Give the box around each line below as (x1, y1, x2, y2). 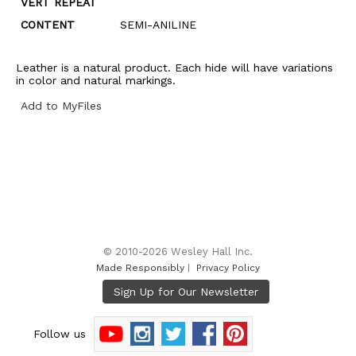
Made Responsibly (96, 262, 184, 273)
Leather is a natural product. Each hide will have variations (16, 61, 333, 74)
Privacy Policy (196, 262, 260, 273)
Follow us (33, 327, 94, 340)
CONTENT (21, 18, 75, 31)
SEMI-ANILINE (120, 18, 196, 31)
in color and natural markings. (16, 74, 176, 87)
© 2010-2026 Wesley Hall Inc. (103, 246, 253, 257)
